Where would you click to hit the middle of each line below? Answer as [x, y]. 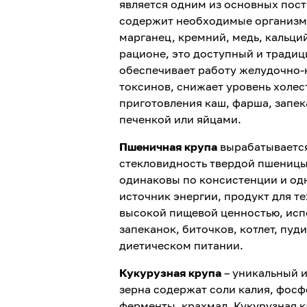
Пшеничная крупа [168, 147]
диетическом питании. [181, 245]
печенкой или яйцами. [180, 119]
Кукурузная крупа [170, 273]
